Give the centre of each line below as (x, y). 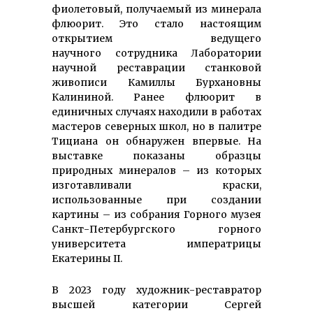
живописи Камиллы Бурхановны (156, 82)
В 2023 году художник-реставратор (156, 290)
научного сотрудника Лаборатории (156, 53)
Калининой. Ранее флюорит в (156, 97)
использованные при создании (156, 199)
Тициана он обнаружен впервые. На (156, 141)
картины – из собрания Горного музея (156, 214)
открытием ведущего (156, 38)
